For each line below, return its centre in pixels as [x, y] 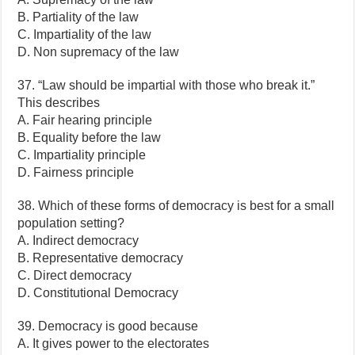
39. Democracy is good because [108, 326]
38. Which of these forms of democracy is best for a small [176, 205]
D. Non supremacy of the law [99, 52]
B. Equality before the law [90, 137]
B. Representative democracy [101, 258]
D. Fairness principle [76, 172]
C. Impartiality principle [82, 155]
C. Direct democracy [75, 275]
